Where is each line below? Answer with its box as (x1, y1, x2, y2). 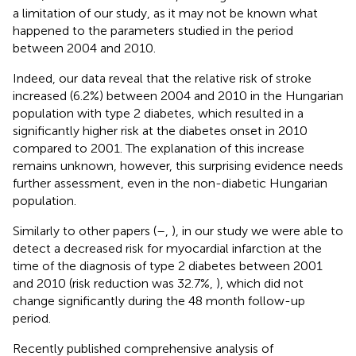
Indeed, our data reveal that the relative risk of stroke (13, 70, 311, 86)
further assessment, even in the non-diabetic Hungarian (13, 175, 327, 191)
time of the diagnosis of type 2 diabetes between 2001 (13, 257, 323, 273)
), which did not (216, 275, 304, 291)
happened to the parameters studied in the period (13, 22, 293, 38)
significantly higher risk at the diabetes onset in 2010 (13, 122, 308, 138)
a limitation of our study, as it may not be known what (13, 5, 318, 21)
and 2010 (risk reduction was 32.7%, (13, 275, 216, 291)
